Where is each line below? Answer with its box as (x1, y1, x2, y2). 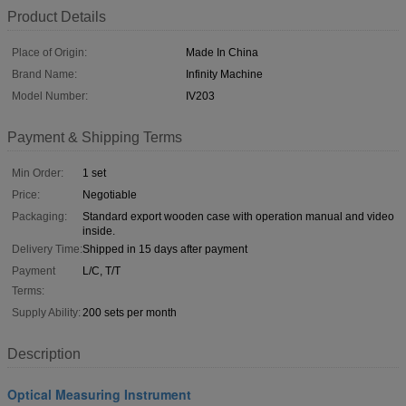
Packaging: (12, 209, 67, 223)
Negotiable (82, 188, 137, 201)
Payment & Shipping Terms (7, 129, 182, 145)
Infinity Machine (186, 67, 263, 81)
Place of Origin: (12, 45, 87, 59)
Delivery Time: (12, 242, 82, 256)
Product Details (7, 8, 106, 24)
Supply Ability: (12, 305, 81, 319)
